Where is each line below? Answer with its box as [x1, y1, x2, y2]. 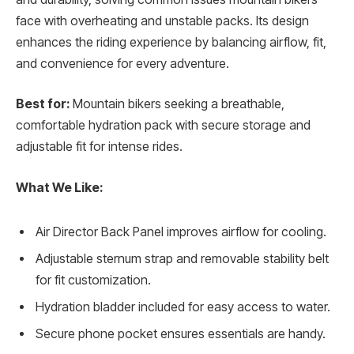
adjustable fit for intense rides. [16, 139, 183, 155]
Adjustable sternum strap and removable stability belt [36, 250, 329, 266]
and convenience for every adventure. [16, 55, 229, 71]
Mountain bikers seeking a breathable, [70, 96, 284, 112]
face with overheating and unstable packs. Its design [16, 13, 309, 28]
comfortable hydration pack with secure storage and [16, 118, 311, 134]
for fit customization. [36, 272, 151, 288]
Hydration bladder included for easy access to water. [36, 299, 330, 314]
